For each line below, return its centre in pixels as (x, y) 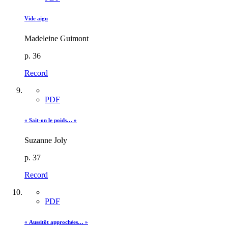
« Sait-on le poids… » (51, 120)
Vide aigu (36, 18)
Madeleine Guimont (56, 38)
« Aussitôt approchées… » (56, 222)
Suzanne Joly (46, 140)
